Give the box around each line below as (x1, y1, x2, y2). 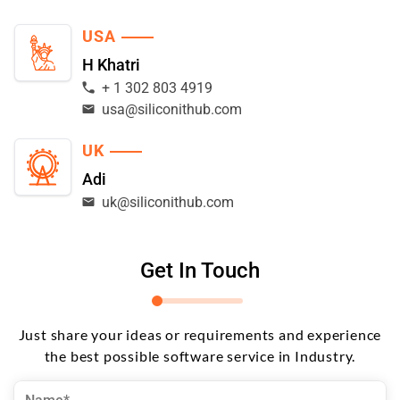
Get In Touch (140, 257, 260, 283)
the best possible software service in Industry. (44, 346, 356, 364)
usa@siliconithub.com (102, 100, 242, 118)
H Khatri (82, 54, 140, 74)
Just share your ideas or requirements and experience (18, 325, 382, 343)
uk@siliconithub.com (102, 193, 234, 211)
